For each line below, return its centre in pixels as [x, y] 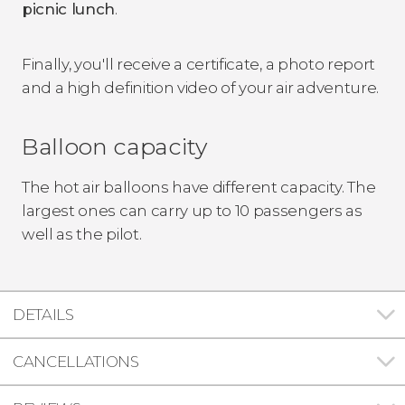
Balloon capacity [114, 146]
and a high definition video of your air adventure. [200, 87]
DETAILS [43, 314]
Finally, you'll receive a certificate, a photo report [199, 64]
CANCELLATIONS [76, 361]
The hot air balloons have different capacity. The [199, 187]
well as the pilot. [82, 234]
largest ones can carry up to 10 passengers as [192, 210]
